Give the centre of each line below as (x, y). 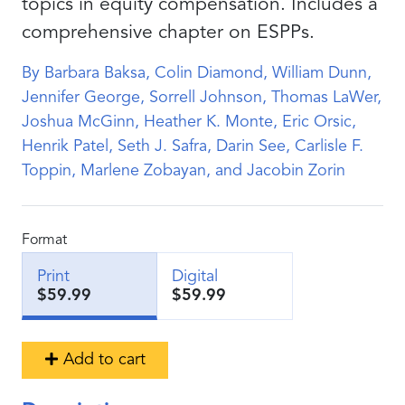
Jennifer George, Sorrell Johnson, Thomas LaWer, (202, 98)
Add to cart (104, 360)
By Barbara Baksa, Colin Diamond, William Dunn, (197, 73)
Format (44, 240)
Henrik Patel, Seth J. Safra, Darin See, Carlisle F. (193, 146)
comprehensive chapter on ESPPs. (168, 33)
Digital (195, 277)
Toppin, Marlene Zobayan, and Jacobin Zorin (184, 171)
